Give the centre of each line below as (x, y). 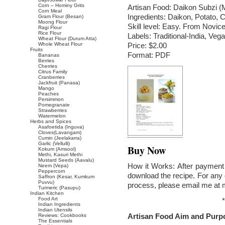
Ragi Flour (50, 27)
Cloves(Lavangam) (60, 132)
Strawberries (52, 110)
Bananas (49, 55)
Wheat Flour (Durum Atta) (67, 38)
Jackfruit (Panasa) (59, 83)
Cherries (48, 66)
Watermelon (52, 116)
